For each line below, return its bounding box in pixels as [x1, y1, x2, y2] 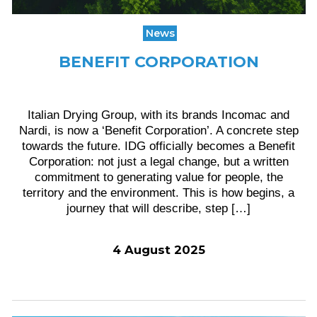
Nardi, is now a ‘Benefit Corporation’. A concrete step [18, 124, 299, 137]
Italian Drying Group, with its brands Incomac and [28, 108, 289, 121]
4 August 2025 [112, 243, 205, 257]
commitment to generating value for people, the [34, 171, 283, 183]
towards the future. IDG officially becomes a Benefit [22, 139, 295, 152]
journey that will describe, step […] [67, 202, 250, 214]
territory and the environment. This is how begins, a [23, 186, 294, 199]
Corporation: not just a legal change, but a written [28, 155, 289, 168]
